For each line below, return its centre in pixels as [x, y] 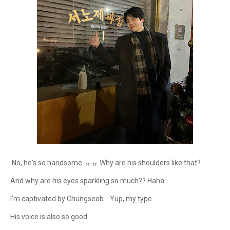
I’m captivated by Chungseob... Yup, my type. [82, 199]
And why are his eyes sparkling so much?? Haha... [90, 181]
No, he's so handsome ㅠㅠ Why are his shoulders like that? [106, 163]
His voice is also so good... [51, 217]
